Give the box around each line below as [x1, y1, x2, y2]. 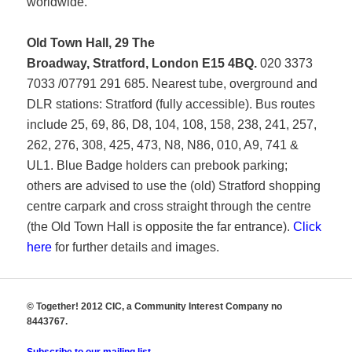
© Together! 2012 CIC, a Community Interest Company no [27, 301, 283, 313]
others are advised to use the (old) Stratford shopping [27, 179, 321, 193]
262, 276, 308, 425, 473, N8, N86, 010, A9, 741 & [27, 138, 299, 152]
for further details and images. [52, 240, 220, 255]
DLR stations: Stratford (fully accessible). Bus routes [27, 97, 316, 112]
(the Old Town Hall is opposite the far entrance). [27, 220, 294, 234]
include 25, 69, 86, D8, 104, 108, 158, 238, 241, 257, [27, 118, 317, 132]
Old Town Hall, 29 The [27, 36, 156, 50]
